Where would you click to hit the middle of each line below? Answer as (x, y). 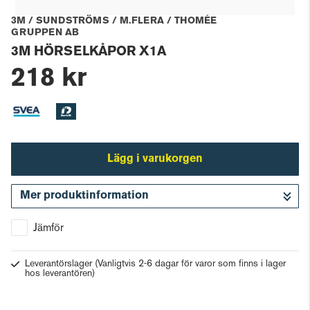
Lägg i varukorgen (155, 159)
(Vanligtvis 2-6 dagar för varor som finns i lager (190, 264)
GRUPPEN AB (45, 33)
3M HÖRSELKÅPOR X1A (89, 52)
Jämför (48, 228)
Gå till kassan (155, 203)
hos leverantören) (60, 273)
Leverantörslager (60, 264)
